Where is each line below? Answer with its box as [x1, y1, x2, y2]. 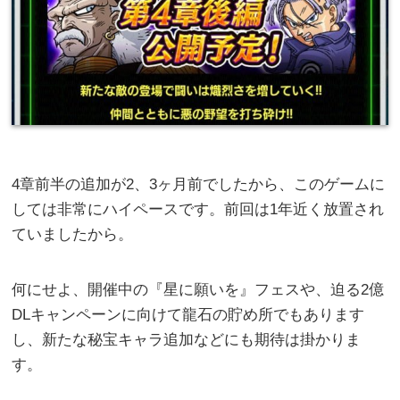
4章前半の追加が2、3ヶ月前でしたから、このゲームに [12, 176, 386, 194]
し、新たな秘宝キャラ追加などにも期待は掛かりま [12, 331, 362, 349]
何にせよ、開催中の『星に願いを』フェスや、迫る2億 [12, 281, 385, 299]
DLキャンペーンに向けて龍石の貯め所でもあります [12, 306, 365, 324]
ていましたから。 [12, 226, 134, 244]
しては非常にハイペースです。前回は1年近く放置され [12, 201, 385, 219]
